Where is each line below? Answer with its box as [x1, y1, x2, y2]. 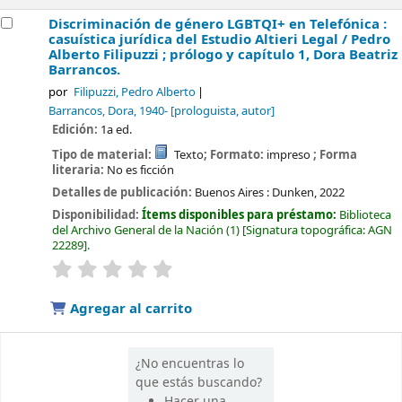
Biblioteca [339, 205, 392, 223]
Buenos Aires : [195, 183, 270, 201]
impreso [266, 146, 313, 164]
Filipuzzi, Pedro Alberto [73, 84, 196, 101]
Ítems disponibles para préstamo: [142, 205, 340, 223]
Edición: [52, 121, 101, 139]
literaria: [52, 162, 108, 179]
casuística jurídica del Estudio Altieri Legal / [48, 30, 352, 50]
